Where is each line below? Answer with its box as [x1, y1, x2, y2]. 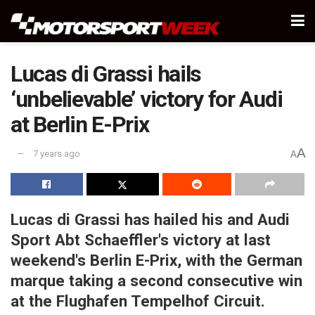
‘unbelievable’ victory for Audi [11, 86, 283, 112]
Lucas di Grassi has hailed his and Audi [11, 210, 290, 229]
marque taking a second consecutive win [11, 271, 302, 290]
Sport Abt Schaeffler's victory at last [11, 230, 271, 249]
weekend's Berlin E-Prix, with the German [11, 250, 302, 269]
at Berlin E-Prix [11, 111, 149, 138]
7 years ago [33, 148, 80, 160]
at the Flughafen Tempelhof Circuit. [11, 291, 269, 310]
